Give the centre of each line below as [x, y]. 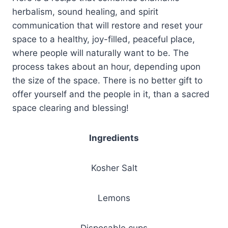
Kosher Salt [114, 168]
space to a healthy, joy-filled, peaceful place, [104, 39]
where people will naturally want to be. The [101, 53]
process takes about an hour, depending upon [106, 66]
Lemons [114, 198]
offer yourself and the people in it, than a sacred [111, 94]
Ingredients [114, 138]
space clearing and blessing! [70, 108]
